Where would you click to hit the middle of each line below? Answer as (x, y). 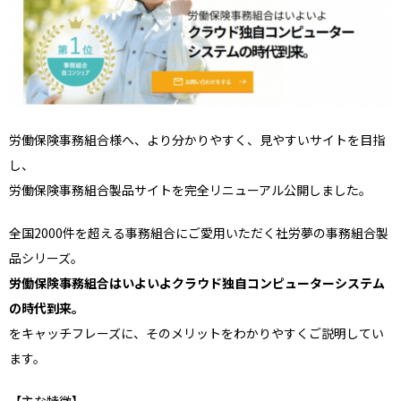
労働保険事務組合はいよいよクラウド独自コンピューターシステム (197, 282)
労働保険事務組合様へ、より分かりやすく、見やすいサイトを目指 (197, 139)
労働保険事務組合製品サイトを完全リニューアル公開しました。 (190, 189)
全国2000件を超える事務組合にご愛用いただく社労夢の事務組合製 (199, 232)
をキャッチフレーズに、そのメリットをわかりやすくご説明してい (196, 333)
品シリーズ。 (46, 257)
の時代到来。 (47, 307)
